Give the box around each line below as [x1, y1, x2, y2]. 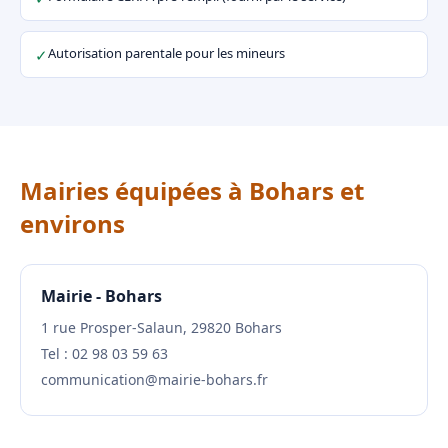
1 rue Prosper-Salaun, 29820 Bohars [41, 318, 282, 337]
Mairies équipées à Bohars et [20, 174, 364, 207]
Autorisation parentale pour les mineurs [48, 44, 285, 62]
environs [20, 207, 125, 240]
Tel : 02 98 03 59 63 [41, 344, 168, 363]
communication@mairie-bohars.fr [41, 370, 268, 389]
